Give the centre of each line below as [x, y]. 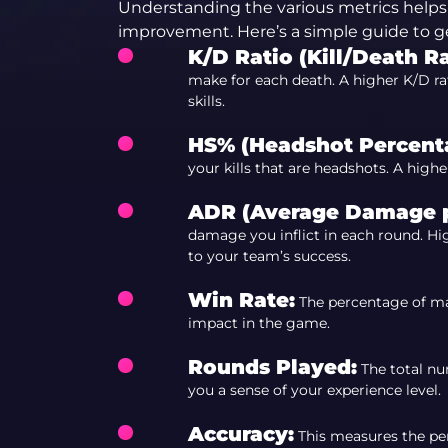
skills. [206, 101]
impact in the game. [258, 323]
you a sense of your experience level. [314, 390]
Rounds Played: [272, 367]
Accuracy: [240, 434]
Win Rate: [241, 300]
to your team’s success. [269, 256]
